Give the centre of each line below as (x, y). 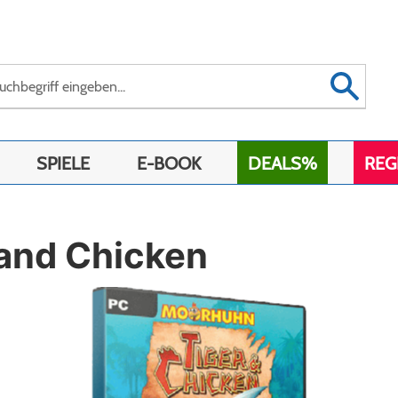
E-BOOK (169, 163)
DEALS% (283, 163)
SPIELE (63, 163)
